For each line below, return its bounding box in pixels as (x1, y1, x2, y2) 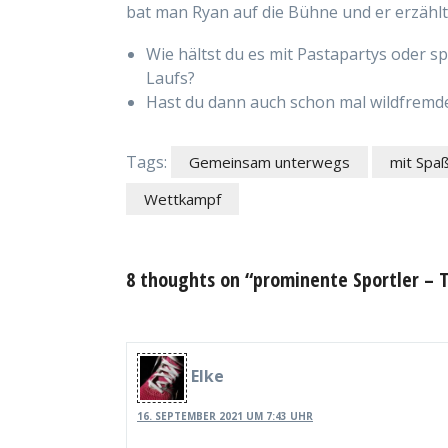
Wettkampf (144, 188, 221, 209)
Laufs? (146, 66, 195, 89)
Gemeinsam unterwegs (189, 151, 350, 172)
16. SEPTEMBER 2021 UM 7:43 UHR (137, 408, 313, 423)
